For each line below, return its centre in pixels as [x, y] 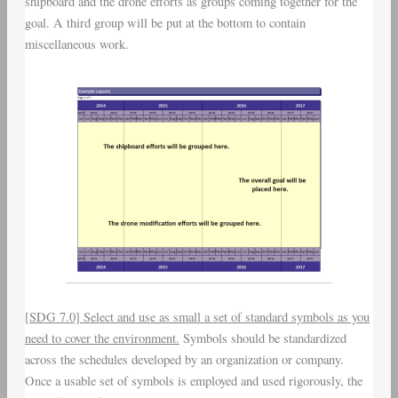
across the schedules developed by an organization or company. [184, 359]
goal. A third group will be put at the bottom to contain [165, 22]
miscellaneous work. [76, 44]
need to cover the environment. [102, 338]
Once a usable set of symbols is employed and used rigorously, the [193, 380]
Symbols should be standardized [263, 338]
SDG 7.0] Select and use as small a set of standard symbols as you [199, 316]
